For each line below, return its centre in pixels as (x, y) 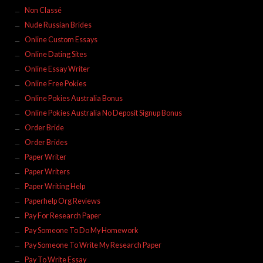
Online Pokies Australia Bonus (73, 98)
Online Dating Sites (55, 54)
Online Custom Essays (61, 39)
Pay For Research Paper (63, 215)
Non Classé (43, 10)
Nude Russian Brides (58, 25)
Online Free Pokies (55, 83)
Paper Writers (47, 171)
